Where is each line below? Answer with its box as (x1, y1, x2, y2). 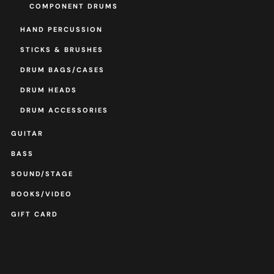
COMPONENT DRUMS (29, 2, 118, 11)
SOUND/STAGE (10, 169, 73, 179)
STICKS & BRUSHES (20, 45, 103, 54)
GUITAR (10, 129, 43, 138)
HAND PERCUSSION (20, 25, 103, 34)
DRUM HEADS (20, 86, 77, 95)
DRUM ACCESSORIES (20, 106, 108, 115)
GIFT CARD (10, 210, 58, 219)
